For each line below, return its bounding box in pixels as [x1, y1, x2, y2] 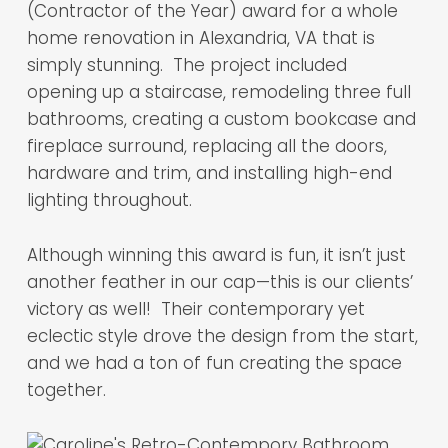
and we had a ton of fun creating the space [26, 351, 402, 375]
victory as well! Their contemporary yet [26, 297, 365, 321]
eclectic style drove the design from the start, [26, 324, 418, 348]
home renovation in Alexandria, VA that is [26, 26, 375, 50]
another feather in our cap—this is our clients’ [26, 270, 413, 294]
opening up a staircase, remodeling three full [26, 80, 411, 104]
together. [26, 378, 106, 402]
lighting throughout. [26, 188, 192, 212]
